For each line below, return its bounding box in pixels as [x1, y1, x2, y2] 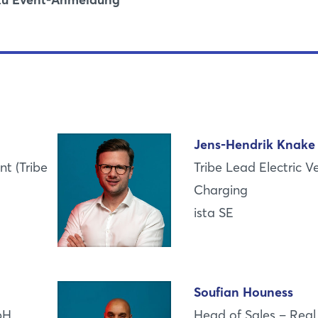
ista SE [194, 204, 234, 221]
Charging [194, 182, 248, 198]
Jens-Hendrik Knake [194, 136, 316, 153]
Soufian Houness [194, 284, 294, 301]
